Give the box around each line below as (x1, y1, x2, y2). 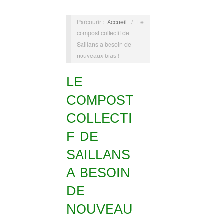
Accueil (107, 17, 127, 26)
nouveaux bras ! (76, 51, 119, 60)
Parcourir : (76, 17, 106, 26)
